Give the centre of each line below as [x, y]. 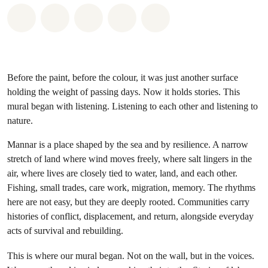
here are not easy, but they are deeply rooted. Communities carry [128, 202]
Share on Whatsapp [75, 16]
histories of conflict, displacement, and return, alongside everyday [130, 216]
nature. [20, 121]
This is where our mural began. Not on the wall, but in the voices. [131, 256]
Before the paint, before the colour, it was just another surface [123, 77]
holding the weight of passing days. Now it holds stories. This [124, 92]
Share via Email [166, 16]
